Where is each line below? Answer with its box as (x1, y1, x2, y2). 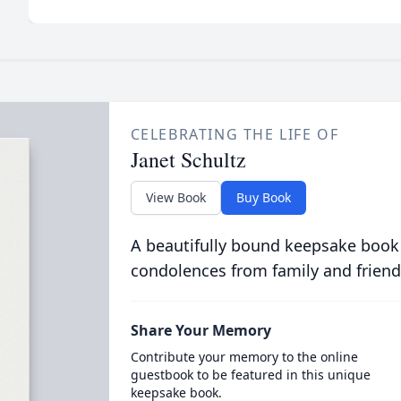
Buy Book (235, 189, 291, 206)
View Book (145, 189, 206, 206)
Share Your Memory (130, 320, 271, 340)
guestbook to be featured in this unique (130, 366, 371, 383)
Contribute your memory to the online (130, 348, 358, 365)
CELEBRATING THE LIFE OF (130, 124, 339, 144)
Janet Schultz (130, 145, 246, 174)
